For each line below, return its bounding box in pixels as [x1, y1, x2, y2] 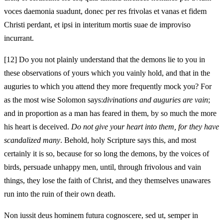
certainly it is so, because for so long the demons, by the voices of [4, 149, 209, 158]
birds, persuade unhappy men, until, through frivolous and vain [4, 162, 201, 171]
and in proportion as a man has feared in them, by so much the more [4, 109, 217, 117]
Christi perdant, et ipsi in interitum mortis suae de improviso [4, 20, 191, 29]
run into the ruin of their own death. [4, 189, 115, 198]
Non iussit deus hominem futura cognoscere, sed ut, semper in [4, 211, 198, 220]
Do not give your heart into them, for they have [71, 122, 219, 131]
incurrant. [4, 33, 34, 42]
